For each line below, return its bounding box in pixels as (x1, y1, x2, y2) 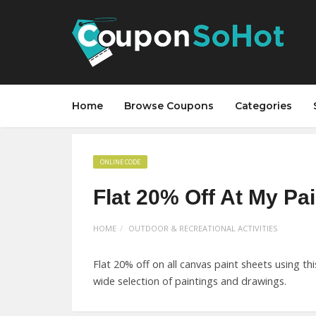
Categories (235, 99, 292, 112)
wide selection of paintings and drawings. (93, 274, 286, 288)
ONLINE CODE (100, 157, 140, 166)
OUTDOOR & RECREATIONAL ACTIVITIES (128, 223, 277, 233)
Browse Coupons (124, 99, 214, 112)
